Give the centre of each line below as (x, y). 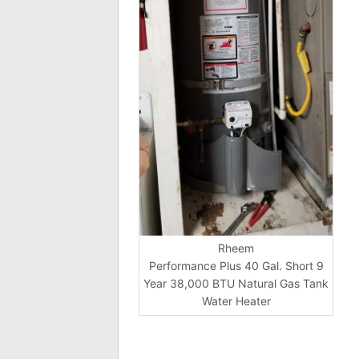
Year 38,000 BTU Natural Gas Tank (236, 284)
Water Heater (236, 301)
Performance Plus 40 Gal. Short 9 (236, 266)
